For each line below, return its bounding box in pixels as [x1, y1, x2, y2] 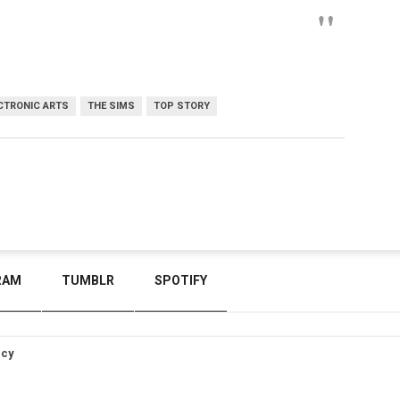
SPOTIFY [154, 273, 207, 287]
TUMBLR [62, 273, 114, 287]
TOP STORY [154, 99, 210, 112]
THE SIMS [87, 99, 135, 112]
